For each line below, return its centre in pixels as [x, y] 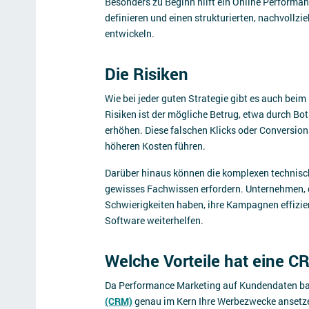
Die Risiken [147, 74]
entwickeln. [130, 33]
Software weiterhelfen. [154, 220]
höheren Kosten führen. [155, 146]
